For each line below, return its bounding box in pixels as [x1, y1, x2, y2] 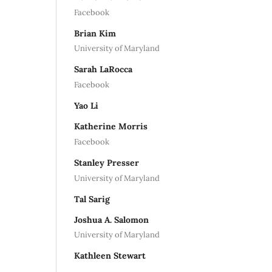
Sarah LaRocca [74, 64, 132, 75]
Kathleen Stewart [74, 250, 146, 262]
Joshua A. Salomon [74, 214, 149, 225]
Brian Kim [74, 27, 116, 39]
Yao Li [74, 100, 98, 112]
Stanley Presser [74, 157, 139, 168]
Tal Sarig [74, 193, 110, 205]
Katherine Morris [74, 121, 148, 132]
